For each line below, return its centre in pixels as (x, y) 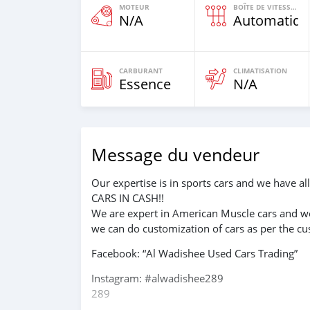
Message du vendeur (175, 155)
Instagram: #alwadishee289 (157, 278)
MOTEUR (134, 7)
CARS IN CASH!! (128, 198)
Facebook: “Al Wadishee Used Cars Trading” (194, 253)
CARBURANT (141, 71)
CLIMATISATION (260, 71)
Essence (145, 84)
